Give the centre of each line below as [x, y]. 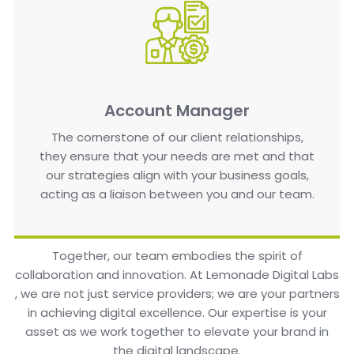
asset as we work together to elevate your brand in [177, 331]
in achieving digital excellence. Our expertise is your [177, 312]
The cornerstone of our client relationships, [177, 137]
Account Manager [177, 110]
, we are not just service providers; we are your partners [177, 293]
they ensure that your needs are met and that [177, 156]
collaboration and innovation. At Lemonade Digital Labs [177, 274]
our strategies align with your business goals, [177, 175]
